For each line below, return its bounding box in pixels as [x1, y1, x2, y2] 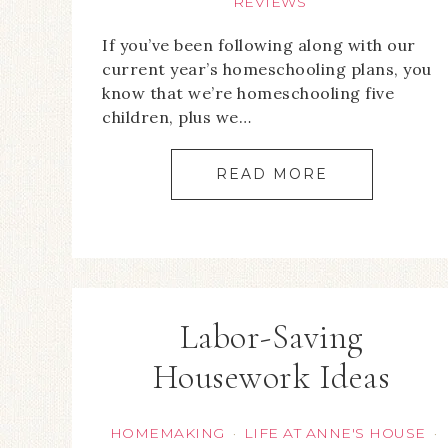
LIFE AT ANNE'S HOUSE [243, 424, 426, 443]
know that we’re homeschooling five [102, 83, 394, 104]
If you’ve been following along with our [102, 35, 416, 56]
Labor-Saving [179, 317, 364, 359]
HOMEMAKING [109, 424, 225, 443]
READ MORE [215, 165, 328, 184]
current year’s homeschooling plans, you [102, 59, 432, 80]
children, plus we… [102, 107, 251, 128]
